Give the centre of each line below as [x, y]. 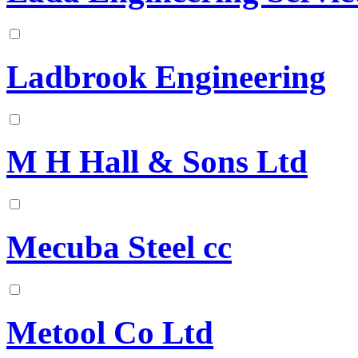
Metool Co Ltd [110, 333]
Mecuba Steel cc [119, 248]
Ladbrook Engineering [166, 77]
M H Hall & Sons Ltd [157, 162]
